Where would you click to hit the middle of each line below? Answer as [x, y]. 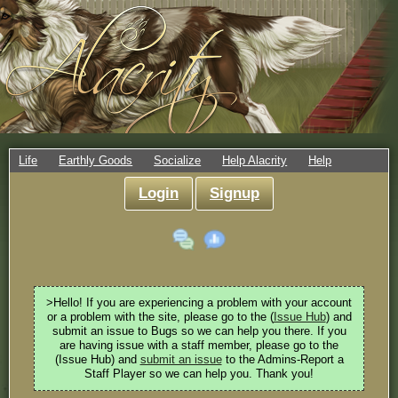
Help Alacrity [255, 160]
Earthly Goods [96, 160]
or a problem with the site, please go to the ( [160, 317]
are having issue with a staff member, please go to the [199, 345]
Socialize [178, 160]
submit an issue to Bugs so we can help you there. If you [199, 331]
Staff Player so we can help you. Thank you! [199, 374]
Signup [235, 193]
